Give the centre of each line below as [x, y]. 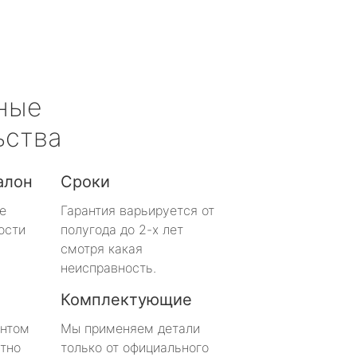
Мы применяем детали [130, 328]
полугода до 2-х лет [122, 229]
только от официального [135, 347]
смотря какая [102, 248]
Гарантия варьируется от [137, 210]
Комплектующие [126, 299]
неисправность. [108, 267]
